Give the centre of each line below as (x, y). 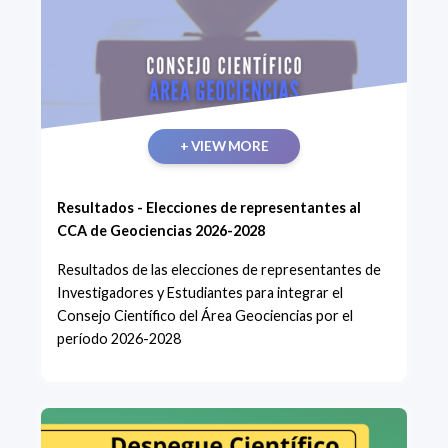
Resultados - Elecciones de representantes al (209, 207)
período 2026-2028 (119, 338)
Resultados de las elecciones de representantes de (219, 269)
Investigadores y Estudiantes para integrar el (200, 292)
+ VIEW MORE (224, 145)
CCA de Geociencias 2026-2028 (161, 230)
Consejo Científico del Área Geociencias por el (205, 315)
